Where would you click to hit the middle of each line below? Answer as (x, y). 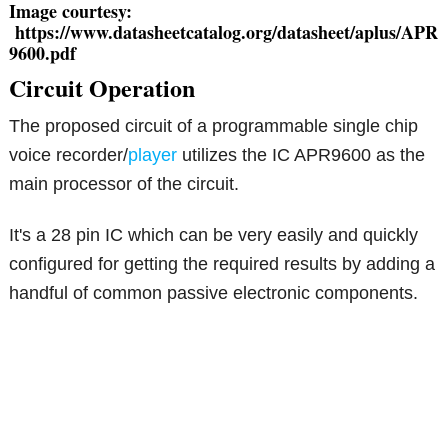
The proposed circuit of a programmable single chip (214, 125)
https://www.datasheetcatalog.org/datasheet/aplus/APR (224, 31)
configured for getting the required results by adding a (222, 263)
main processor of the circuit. (124, 183)
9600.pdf (43, 52)
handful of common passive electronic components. (214, 292)
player (153, 154)
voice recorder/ (69, 154)
